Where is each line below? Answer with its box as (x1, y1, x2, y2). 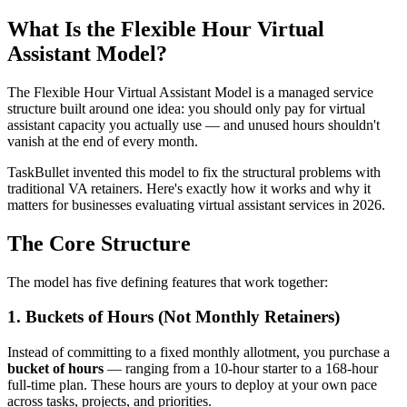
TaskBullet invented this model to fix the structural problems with (7, 164, 381, 180)
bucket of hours (7, 360, 104, 376)
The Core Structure (7, 231, 191, 255)
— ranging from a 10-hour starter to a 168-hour (104, 360, 378, 376)
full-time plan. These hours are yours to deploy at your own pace (7, 376, 377, 392)
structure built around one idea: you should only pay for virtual (7, 100, 365, 116)
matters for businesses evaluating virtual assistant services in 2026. (7, 196, 385, 213)
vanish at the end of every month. (7, 133, 198, 149)
